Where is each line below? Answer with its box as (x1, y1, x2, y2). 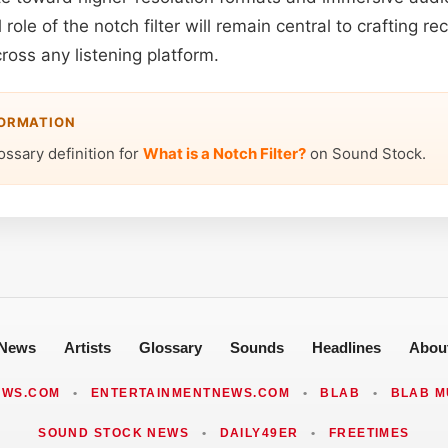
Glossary (138, 338, 202, 356)
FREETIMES (328, 425, 410, 440)
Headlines (311, 338, 381, 356)
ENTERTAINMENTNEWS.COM (90, 385, 291, 400)
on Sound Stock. (306, 143, 426, 163)
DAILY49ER (219, 425, 299, 440)
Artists (63, 338, 111, 356)
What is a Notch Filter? (143, 143, 306, 163)
